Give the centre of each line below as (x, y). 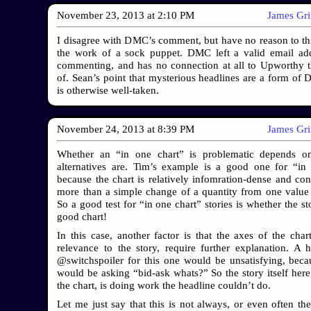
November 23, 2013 (101, 15)
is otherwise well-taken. (108, 90)
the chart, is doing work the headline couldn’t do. (164, 285)
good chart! (82, 216)
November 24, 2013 (101, 129)
